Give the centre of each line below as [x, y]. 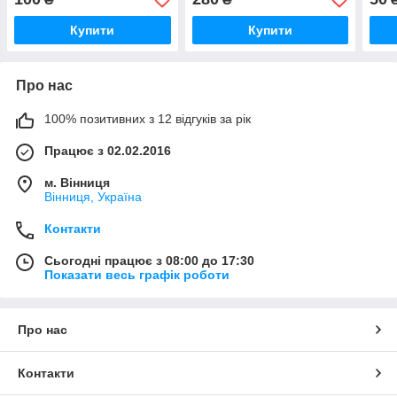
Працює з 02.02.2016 [108, 151]
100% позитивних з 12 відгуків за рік [148, 119]
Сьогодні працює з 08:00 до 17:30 [149, 261]
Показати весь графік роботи [137, 275]
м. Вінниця [77, 183]
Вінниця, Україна [93, 197]
